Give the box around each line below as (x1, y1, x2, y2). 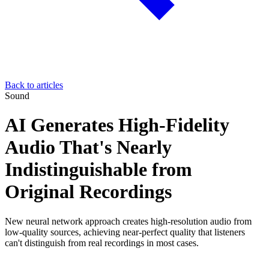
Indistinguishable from (5, 159, 192, 181)
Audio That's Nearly (5, 136, 172, 159)
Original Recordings (5, 181, 172, 203)
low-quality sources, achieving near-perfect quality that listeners (5, 226, 245, 237)
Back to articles (5, 80, 63, 90)
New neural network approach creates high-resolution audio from (5, 216, 252, 226)
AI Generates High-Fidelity (5, 114, 229, 136)
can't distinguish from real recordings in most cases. (5, 237, 199, 248)
